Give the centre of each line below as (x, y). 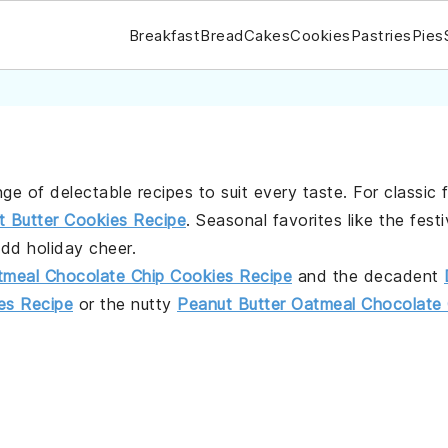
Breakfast (164, 35)
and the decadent (368, 276)
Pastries (381, 35)
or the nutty (125, 304)
